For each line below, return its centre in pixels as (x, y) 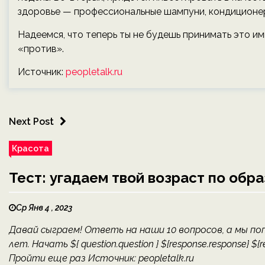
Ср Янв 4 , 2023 (44, 208)
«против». (41, 49)
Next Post (31, 122)
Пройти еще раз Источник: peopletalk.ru (101, 258)
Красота (30, 148)
